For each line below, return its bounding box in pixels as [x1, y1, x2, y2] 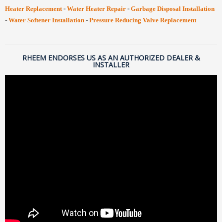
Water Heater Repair [67, 5, 126, 12]
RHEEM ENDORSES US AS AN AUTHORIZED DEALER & [22, 53, 200, 62]
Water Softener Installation [8, 16, 84, 24]
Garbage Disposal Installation [131, 5, 215, 12]
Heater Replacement [5, 5, 62, 12]
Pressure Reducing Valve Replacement [89, 16, 196, 24]
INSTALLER [93, 60, 129, 69]
